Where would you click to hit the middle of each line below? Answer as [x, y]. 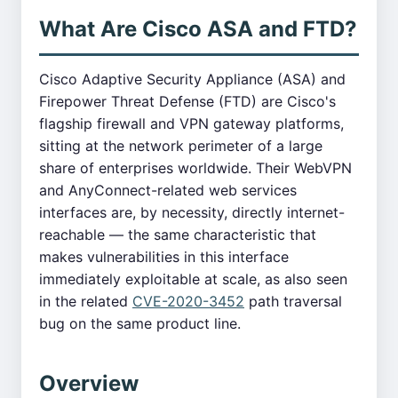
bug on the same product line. [140, 323]
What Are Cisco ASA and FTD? [198, 29]
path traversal [293, 301]
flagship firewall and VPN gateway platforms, [191, 123]
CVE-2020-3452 [188, 301]
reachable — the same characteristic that [178, 235]
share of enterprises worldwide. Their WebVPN [195, 168]
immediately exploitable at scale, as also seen [193, 279]
